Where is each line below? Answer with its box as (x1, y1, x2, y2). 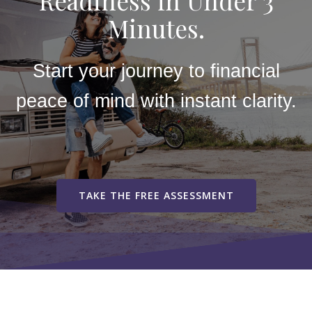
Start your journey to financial (32, 61, 280, 81)
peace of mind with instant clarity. (15, 91, 297, 111)
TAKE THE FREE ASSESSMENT (78, 189, 234, 202)
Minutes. (107, 12, 205, 45)
